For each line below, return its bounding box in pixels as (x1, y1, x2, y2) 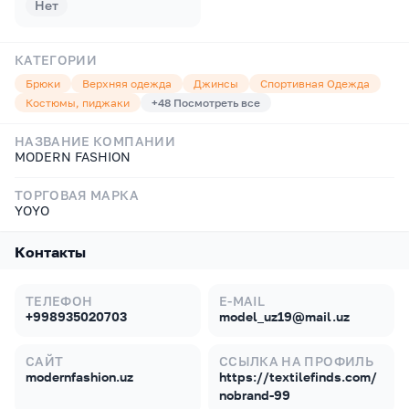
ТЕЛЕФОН (26, 293, 93, 309)
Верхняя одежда (82, 77, 172, 90)
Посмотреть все (173, 96, 260, 110)
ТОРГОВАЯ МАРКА (15, 187, 139, 203)
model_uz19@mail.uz (219, 309, 350, 324)
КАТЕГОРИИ (15, 52, 98, 68)
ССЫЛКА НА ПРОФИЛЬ (219, 353, 373, 369)
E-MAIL (219, 293, 266, 309)
